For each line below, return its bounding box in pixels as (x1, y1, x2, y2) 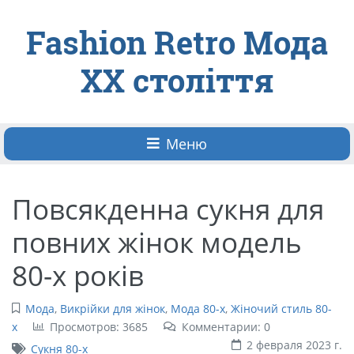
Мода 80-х (170, 300, 225, 316)
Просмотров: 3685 (49, 318, 148, 334)
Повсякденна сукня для (12, 189, 324, 228)
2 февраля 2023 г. (247, 337, 342, 352)
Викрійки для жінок (59, 300, 165, 316)
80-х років (12, 255, 144, 294)
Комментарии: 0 (181, 318, 270, 334)
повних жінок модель (12, 222, 302, 261)
